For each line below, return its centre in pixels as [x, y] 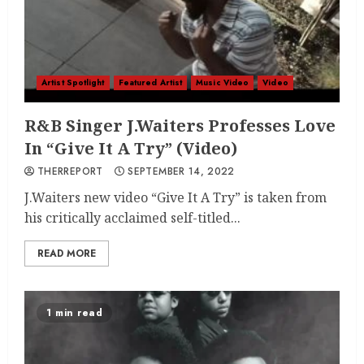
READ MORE [67, 253]
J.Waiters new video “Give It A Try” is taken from [175, 197]
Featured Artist [150, 82]
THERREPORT [70, 171]
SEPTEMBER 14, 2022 [181, 171]
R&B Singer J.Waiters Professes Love [180, 126]
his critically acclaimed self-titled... [132, 218]
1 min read [74, 313]
